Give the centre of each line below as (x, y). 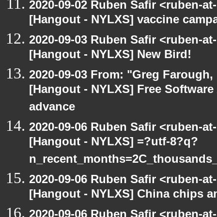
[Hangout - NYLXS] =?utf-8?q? (114, 143)
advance (52, 108)
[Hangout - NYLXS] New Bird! (110, 56)
